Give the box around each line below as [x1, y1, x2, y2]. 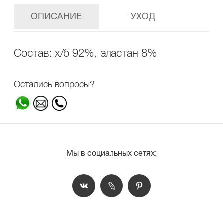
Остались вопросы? [14, 79, 95, 89]
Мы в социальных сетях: [66, 149, 157, 157]
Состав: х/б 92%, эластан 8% [14, 47, 157, 59]
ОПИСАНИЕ [31, 11, 82, 21]
